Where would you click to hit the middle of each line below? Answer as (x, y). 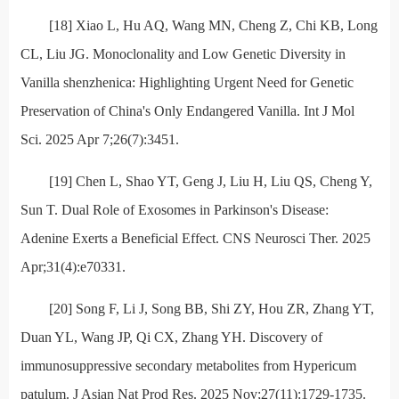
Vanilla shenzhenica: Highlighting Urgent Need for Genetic (187, 83)
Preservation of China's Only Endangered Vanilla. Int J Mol (187, 111)
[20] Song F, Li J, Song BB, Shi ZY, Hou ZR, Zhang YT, (211, 309)
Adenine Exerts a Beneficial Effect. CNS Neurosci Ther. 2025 (195, 239)
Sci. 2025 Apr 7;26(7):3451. (99, 140)
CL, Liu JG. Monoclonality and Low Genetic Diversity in (183, 54)
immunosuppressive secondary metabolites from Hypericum (188, 366)
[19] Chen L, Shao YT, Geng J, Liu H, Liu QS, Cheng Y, (210, 182)
